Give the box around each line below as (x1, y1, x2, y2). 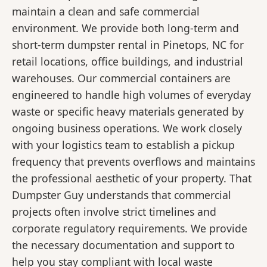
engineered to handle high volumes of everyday (12, 88, 251, 103)
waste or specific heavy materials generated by (12, 104, 244, 119)
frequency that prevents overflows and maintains (12, 154, 255, 169)
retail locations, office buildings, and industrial (12, 54, 243, 69)
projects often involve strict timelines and (12, 204, 216, 219)
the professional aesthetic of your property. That (12, 171, 252, 186)
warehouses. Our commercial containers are (12, 71, 231, 86)
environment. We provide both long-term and (12, 21, 239, 36)
